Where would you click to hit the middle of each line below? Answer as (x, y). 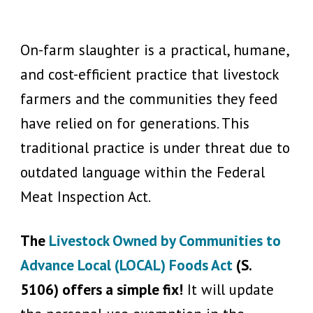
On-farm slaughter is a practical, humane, (154, 50)
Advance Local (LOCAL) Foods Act (126, 264)
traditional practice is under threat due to (155, 148)
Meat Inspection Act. (86, 197)
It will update (231, 289)
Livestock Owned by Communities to (165, 240)
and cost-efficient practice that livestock (150, 74)
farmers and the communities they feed (149, 99)
